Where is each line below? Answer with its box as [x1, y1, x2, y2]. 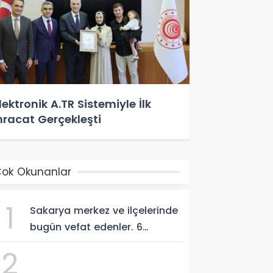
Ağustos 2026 [30, 236, 99, 250]
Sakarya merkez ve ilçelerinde [30, 203, 179, 218]
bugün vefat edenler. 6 [30, 219, 143, 234]
